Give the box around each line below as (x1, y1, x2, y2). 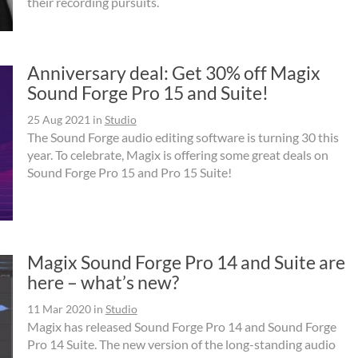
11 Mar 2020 (26, 302, 91, 316)
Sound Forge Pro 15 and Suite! (26, 81, 268, 104)
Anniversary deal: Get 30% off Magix (26, 61, 320, 84)
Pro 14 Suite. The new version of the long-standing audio (26, 336, 336, 352)
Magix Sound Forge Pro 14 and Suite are (26, 251, 345, 274)
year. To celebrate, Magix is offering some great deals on (26, 146, 328, 162)
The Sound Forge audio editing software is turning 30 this (26, 129, 339, 145)
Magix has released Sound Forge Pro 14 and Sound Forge (26, 319, 336, 335)
